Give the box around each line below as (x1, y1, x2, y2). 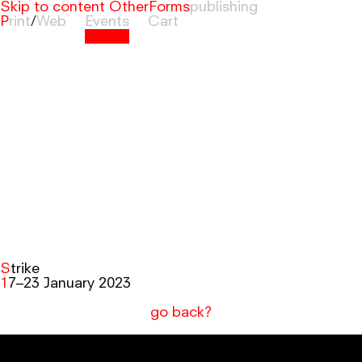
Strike (11, 262, 40, 276)
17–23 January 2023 (8, 276, 131, 291)
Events (85, 15, 129, 29)
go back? (159, 305, 212, 320)
